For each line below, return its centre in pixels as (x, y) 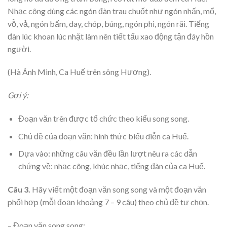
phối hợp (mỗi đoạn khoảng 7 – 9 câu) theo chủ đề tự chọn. (108, 202)
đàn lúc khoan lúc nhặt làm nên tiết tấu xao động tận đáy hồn (111, 36)
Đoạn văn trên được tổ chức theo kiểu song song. (103, 118)
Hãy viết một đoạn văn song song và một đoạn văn (119, 189)
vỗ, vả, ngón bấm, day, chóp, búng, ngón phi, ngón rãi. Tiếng (108, 23)
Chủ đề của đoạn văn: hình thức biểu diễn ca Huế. (103, 136)
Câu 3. (20, 189)
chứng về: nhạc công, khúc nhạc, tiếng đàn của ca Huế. (111, 166)
